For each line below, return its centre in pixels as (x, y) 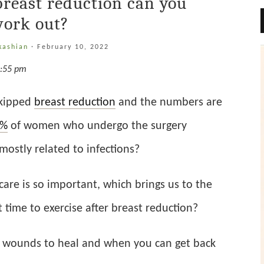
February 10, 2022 (73, 47)
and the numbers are (169, 103)
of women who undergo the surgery (97, 126)
